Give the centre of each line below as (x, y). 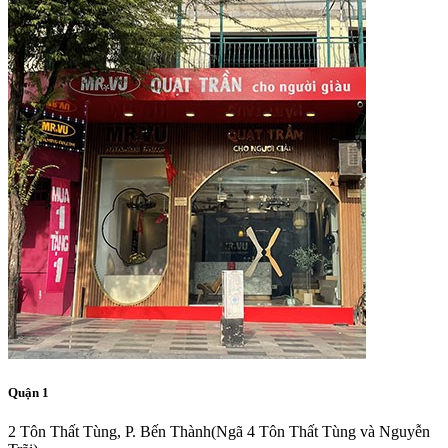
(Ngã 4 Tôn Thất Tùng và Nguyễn (320, 432)
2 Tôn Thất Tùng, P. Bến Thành (109, 432)
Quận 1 (28, 393)
